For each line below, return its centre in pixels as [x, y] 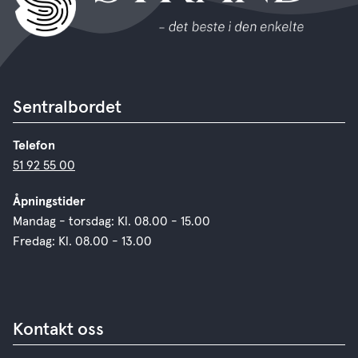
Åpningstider [51, 201]
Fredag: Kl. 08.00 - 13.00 [84, 241]
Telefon [36, 145]
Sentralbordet [67, 107]
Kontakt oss [58, 330]
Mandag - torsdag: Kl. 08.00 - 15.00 [111, 221]
